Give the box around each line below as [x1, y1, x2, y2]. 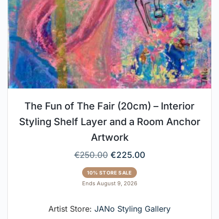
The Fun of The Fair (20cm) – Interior [24, 100, 195, 112]
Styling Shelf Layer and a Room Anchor [19, 115, 200, 128]
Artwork [90, 131, 129, 143]
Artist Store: [48, 203, 94, 214]
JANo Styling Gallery [94, 203, 171, 214]
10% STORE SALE [87, 169, 132, 175]
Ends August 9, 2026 [82, 179, 137, 187]
